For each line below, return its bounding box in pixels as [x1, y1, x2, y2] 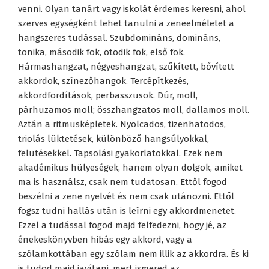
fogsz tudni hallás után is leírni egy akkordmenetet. [18, 205, 236, 217]
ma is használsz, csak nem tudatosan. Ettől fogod [18, 177, 227, 188]
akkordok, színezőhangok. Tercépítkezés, [18, 76, 189, 87]
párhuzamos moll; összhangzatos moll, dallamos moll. [18, 104, 249, 116]
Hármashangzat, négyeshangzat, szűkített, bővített [18, 61, 234, 73]
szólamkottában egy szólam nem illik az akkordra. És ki [18, 249, 249, 260]
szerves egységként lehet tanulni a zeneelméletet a [18, 18, 234, 29]
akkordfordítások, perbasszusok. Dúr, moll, [18, 90, 198, 101]
